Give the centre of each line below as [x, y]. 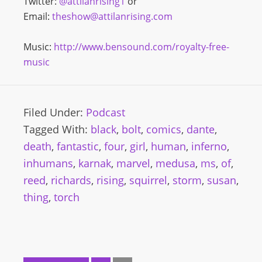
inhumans [48, 163]
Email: [37, 16]
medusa [175, 163]
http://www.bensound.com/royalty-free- [142, 47]
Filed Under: [55, 112]
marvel [133, 163]
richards [71, 180]
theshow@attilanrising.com [112, 16]
